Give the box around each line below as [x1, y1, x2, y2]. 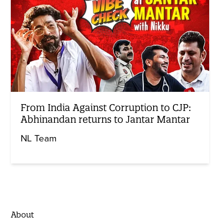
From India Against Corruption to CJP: [21, 102, 192, 114]
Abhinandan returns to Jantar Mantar [21, 113, 191, 126]
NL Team [21, 133, 57, 144]
